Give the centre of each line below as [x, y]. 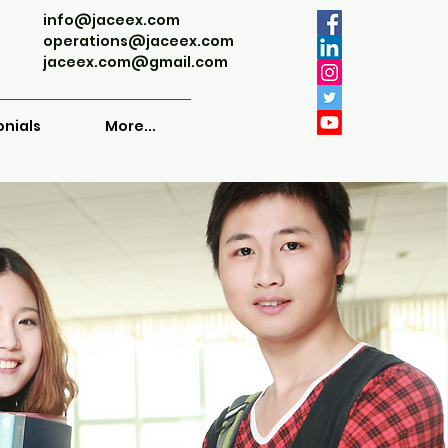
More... [130, 126]
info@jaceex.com [111, 20]
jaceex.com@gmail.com [135, 62]
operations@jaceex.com [138, 41]
